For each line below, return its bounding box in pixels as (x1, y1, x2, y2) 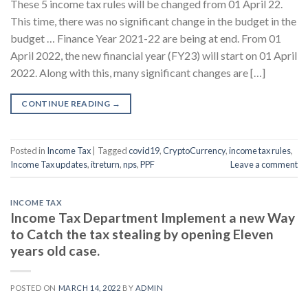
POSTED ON (10, 283, 58, 293)
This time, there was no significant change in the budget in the (10, 14, 296, 27)
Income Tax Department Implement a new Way (10, 210, 295, 226)
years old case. (10, 243, 100, 259)
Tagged (98, 144, 129, 156)
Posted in (10, 144, 47, 156)
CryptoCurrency (163, 144, 225, 156)
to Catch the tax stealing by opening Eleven (10, 226, 274, 243)
